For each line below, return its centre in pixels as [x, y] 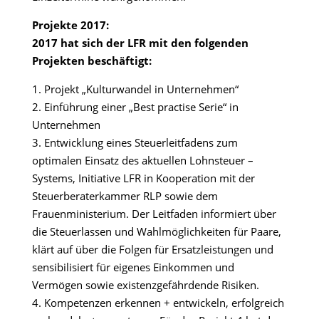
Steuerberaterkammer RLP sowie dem [125, 196]
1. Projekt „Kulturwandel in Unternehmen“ [135, 89]
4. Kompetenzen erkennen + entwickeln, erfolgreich [158, 303]
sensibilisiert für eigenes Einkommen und [133, 267]
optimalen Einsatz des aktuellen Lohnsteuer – [142, 161]
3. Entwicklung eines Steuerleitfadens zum [135, 143]
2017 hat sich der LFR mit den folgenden [140, 43]
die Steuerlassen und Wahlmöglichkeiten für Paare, [156, 232]
